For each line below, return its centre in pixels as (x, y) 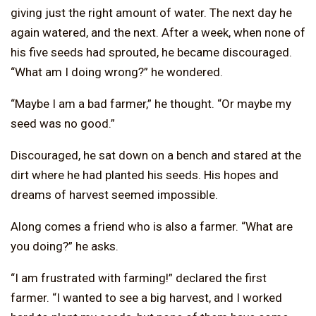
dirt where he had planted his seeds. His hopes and (145, 175)
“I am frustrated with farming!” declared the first (139, 278)
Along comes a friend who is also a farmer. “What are (152, 226)
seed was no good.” (63, 123)
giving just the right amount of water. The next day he (151, 12)
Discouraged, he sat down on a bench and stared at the (156, 155)
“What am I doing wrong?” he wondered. (117, 72)
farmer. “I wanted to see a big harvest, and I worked (146, 297)
